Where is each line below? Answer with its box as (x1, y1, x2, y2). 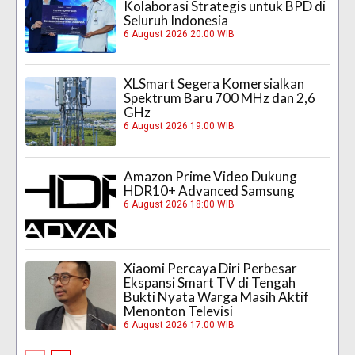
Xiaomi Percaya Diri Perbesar (124, 260, 298, 277)
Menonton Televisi (124, 303, 234, 320)
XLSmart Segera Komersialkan (124, 75, 305, 93)
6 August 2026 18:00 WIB (124, 198, 235, 210)
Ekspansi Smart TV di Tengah (124, 274, 296, 292)
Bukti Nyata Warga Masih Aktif (124, 288, 310, 306)
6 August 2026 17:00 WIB (124, 319, 235, 331)
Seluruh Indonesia (124, 12, 229, 29)
